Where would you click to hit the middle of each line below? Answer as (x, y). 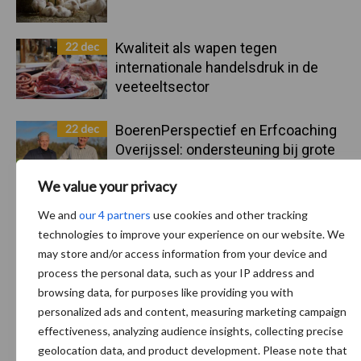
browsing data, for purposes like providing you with (165, 292)
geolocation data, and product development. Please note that (192, 350)
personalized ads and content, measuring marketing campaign (192, 311)
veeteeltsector (162, 86)
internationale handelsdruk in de (217, 67)
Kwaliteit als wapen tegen (196, 48)
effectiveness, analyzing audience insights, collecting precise (190, 330)
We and (58, 214)
